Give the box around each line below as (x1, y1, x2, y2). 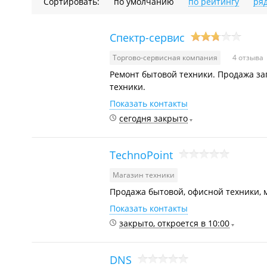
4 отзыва (232, 52, 263, 63)
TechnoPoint (110, 147, 173, 162)
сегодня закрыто (119, 113, 188, 124)
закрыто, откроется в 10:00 (119, 218, 229, 229)
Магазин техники (113, 170, 175, 180)
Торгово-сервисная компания (113, 52, 218, 63)
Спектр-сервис (110, 30, 185, 45)
